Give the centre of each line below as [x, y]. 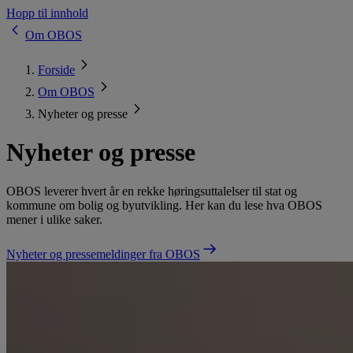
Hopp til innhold [47, 13]
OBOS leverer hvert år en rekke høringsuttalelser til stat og [152, 191]
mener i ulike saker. [54, 219]
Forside [56, 70]
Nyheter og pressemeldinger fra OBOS [103, 254]
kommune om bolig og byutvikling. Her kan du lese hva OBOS [164, 205]
